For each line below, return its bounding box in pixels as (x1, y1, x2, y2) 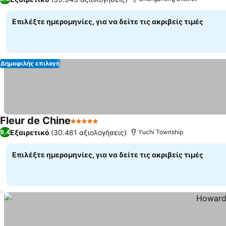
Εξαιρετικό (10, 128, 49, 137)
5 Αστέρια (70, 121, 108, 131)
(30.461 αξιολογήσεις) (51, 128, 127, 137)
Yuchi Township (138, 128, 183, 136)
